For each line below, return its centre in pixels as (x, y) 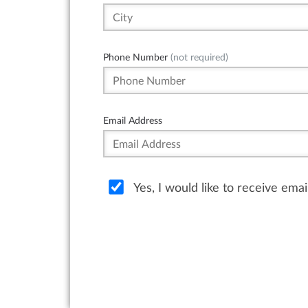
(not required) (198, 57)
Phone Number (135, 57)
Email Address (133, 120)
